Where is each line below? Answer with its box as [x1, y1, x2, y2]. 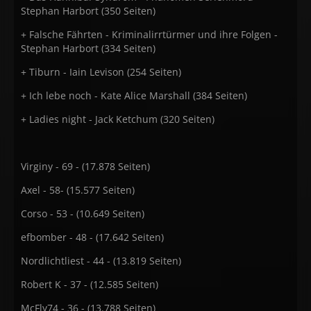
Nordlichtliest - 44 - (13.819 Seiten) [21, 254, 181, 267]
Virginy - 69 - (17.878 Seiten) [21, 160, 150, 173]
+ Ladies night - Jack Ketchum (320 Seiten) [21, 112, 215, 126]
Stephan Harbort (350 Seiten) [21, 4, 155, 17]
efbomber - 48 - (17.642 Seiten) [21, 230, 164, 244]
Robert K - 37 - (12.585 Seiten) [21, 278, 158, 291]
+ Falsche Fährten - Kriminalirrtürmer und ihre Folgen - [21, 28, 278, 41]
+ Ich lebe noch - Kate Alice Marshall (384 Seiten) [21, 89, 247, 102]
